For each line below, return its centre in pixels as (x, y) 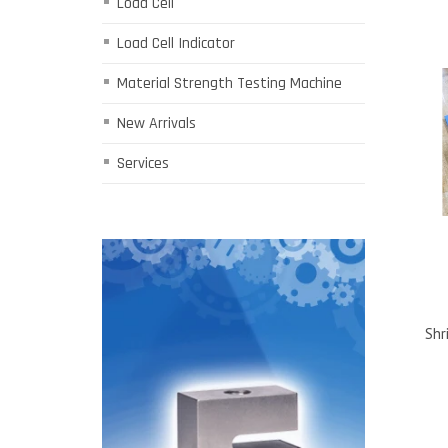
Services (143, 163)
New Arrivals (156, 123)
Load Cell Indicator (176, 43)
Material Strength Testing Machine (229, 83)
